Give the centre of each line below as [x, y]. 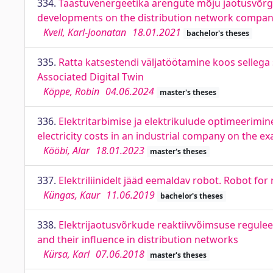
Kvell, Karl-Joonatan [85, 32]
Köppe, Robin [71, 91]
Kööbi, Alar [66, 151]
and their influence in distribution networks [138, 239]
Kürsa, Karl [66, 254]
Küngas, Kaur [72, 195]
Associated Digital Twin [90, 77]
